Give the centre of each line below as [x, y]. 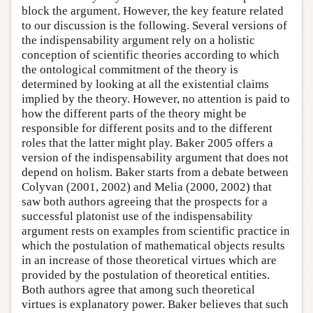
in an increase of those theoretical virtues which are [149, 260]
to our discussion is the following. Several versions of [154, 25]
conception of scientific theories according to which [151, 54]
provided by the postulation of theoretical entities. [146, 275]
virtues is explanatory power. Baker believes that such [155, 304]
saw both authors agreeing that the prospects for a [145, 201]
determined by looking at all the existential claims [145, 84]
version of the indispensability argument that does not [155, 157]
